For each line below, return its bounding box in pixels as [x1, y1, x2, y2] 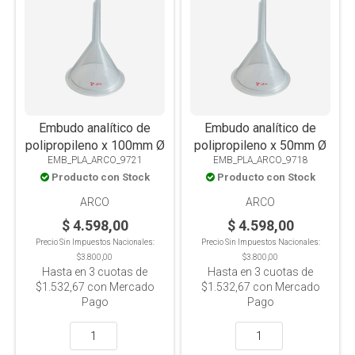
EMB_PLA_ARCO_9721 [47, 155, 143, 166]
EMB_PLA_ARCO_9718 [212, 155, 308, 166]
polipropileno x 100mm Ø [25, 138, 165, 153]
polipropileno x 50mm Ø [194, 138, 326, 153]
